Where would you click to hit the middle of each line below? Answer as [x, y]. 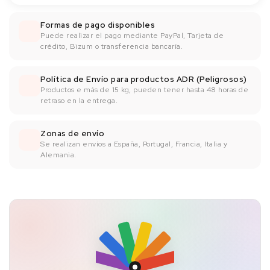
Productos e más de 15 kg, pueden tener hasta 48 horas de [144, 89]
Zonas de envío [72, 133]
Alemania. [58, 155]
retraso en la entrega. [79, 100]
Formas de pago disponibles [98, 25]
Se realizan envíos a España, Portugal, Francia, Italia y [134, 144]
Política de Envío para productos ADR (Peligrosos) [144, 79]
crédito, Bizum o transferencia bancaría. [111, 46]
